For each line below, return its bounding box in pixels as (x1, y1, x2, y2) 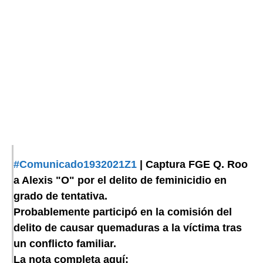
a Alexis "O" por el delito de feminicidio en (14, 174, 227, 187)
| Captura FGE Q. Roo (137, 159, 248, 171)
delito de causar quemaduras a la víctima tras (14, 222, 242, 234)
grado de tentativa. (14, 190, 107, 203)
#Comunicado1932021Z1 (14, 159, 137, 171)
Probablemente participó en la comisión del (14, 206, 232, 218)
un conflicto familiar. (14, 238, 116, 250)
